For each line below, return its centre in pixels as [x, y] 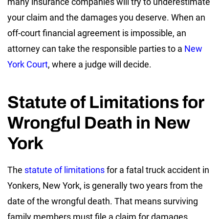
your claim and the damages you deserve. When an [106, 17]
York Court [28, 64]
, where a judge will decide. [100, 64]
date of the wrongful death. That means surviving [103, 201]
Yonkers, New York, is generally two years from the [105, 185]
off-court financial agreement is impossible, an [97, 33]
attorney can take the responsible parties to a [96, 48]
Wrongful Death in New [99, 122]
